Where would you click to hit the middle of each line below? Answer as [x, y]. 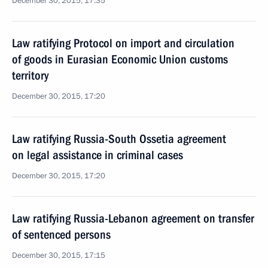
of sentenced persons [61, 234]
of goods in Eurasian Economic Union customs [120, 59]
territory [30, 75]
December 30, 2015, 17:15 [59, 255]
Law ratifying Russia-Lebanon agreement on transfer [133, 218]
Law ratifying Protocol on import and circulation [123, 43]
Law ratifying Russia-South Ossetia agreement [119, 139]
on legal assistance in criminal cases [98, 155]
